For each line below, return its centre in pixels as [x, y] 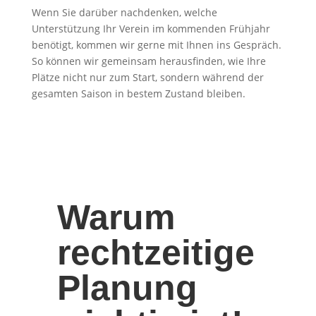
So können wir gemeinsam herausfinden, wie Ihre [148, 61]
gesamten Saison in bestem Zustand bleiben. [138, 93]
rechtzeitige [156, 252]
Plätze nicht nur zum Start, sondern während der [147, 77]
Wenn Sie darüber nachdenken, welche [124, 12]
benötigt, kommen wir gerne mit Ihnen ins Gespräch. [156, 45]
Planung [127, 287]
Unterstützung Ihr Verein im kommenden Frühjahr [151, 29]
